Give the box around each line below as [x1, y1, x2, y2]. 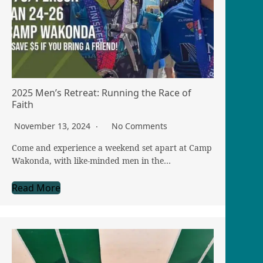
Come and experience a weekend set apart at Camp [12, 142, 212, 154]
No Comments [112, 120, 167, 132]
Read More [12, 181, 60, 195]
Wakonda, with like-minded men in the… [12, 155, 171, 167]
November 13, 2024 [14, 120, 93, 132]
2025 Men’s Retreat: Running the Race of [12, 86, 191, 100]
